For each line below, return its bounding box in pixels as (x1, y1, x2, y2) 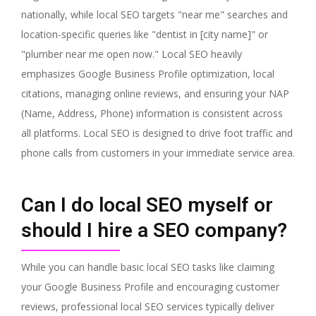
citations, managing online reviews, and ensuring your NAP (21, 86, 289, 100)
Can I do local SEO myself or (21, 193, 273, 217)
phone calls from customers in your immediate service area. (21, 145, 295, 159)
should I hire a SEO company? (21, 218, 287, 242)
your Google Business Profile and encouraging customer (21, 279, 279, 293)
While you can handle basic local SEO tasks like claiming (21, 260, 274, 274)
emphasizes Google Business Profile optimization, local (21, 66, 274, 80)
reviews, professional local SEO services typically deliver (21, 299, 274, 313)
